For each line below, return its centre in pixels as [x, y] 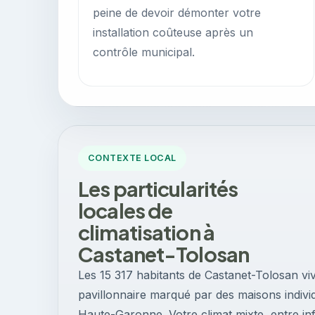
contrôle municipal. [144, 52]
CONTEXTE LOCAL [132, 158]
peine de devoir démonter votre [177, 13]
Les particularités [158, 188]
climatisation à [147, 232]
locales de [126, 210]
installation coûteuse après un [173, 32]
